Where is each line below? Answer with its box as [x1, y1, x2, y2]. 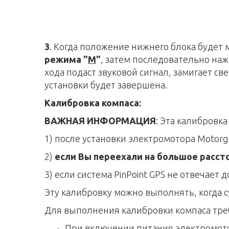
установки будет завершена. [44, 80, 167, 90]
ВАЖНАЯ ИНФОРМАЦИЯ [44, 116, 156, 126]
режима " [44, 54, 88, 64]
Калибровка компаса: [44, 98, 141, 108]
